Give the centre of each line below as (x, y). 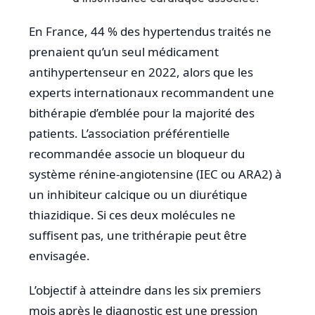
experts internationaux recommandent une (152, 92)
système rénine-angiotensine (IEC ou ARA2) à (155, 174)
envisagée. (59, 255)
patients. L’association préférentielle (129, 133)
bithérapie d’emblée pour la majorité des (142, 112)
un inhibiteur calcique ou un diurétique (138, 194)
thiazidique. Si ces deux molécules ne (132, 214)
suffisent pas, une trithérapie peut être (138, 235)
